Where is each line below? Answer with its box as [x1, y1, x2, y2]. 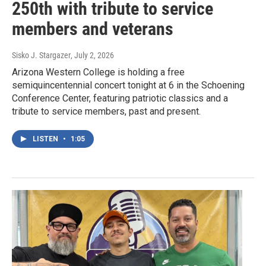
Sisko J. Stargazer [12, 50, 71, 61]
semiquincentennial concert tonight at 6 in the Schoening [12, 80, 245, 91]
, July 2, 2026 [71, 50, 114, 61]
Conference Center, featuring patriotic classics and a [12, 93, 228, 104]
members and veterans [12, 18, 173, 40]
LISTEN [33, 135, 60, 144]
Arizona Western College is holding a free [12, 66, 185, 78]
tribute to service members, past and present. [12, 106, 201, 118]
